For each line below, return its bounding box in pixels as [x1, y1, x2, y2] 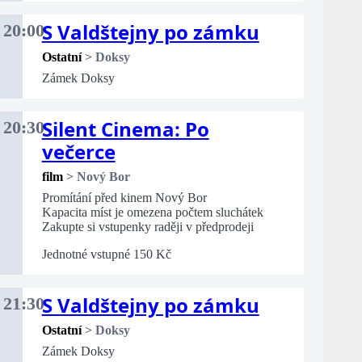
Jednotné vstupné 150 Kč [41, 247, 171, 262]
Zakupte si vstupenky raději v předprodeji [41, 220, 254, 234]
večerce [41, 138, 116, 166]
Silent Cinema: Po [41, 116, 209, 143]
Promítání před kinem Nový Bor [41, 191, 207, 205]
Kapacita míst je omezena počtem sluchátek [41, 205, 263, 220]
